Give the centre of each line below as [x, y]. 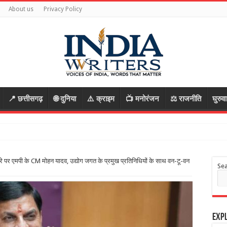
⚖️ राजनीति [186, 99]
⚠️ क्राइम [101, 99]
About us [21, 9]
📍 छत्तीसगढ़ [25, 99]
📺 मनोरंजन [142, 99]
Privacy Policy [63, 9]
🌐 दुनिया [65, 99]
